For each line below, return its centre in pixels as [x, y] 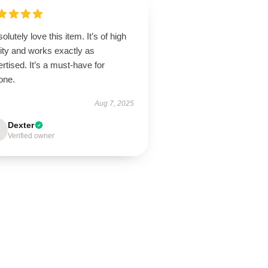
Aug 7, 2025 [114, 103]
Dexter [21, 125]
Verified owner [31, 136]
